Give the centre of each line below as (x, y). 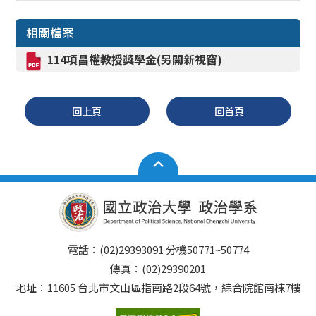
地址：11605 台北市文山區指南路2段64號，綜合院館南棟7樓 (158, 287)
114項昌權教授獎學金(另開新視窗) (135, 59)
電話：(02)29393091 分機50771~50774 (158, 249)
